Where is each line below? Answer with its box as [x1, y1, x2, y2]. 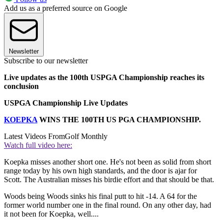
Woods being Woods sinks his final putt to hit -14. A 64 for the [4, 192, 197, 201]
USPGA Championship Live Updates [4, 99, 128, 108]
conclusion [4, 82, 39, 91]
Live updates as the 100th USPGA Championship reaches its [4, 73, 204, 82]
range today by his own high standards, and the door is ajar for [4, 166, 197, 175]
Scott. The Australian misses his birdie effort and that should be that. [4, 175, 214, 184]
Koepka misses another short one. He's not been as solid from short [4, 158, 211, 166]
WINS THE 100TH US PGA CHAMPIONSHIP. [37, 115, 203, 124]
